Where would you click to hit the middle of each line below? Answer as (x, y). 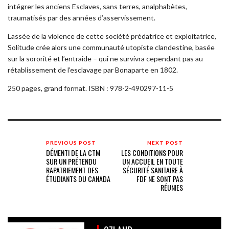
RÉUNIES (171, 187)
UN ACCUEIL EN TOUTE (152, 161)
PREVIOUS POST (71, 142)
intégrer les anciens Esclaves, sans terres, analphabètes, (97, 6)
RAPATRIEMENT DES (72, 170)
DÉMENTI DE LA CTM (73, 152)
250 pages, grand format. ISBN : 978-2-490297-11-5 (90, 88)
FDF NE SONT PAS (159, 178)
